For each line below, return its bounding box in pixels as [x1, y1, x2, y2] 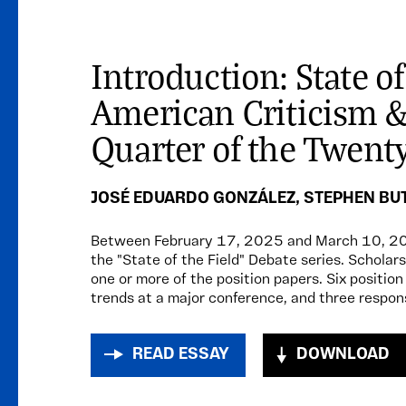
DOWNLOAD [296, 346, 390, 363]
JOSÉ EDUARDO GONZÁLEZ [91, 190, 295, 208]
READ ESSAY [132, 346, 229, 363]
